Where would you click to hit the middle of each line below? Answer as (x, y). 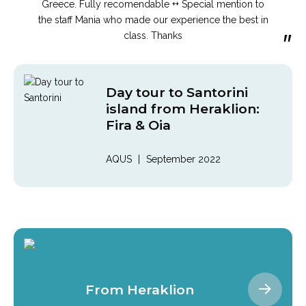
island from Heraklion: (183, 108)
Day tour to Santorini (177, 92)
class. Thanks (153, 35)
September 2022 (183, 159)
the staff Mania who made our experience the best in (153, 19)
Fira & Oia (138, 125)
